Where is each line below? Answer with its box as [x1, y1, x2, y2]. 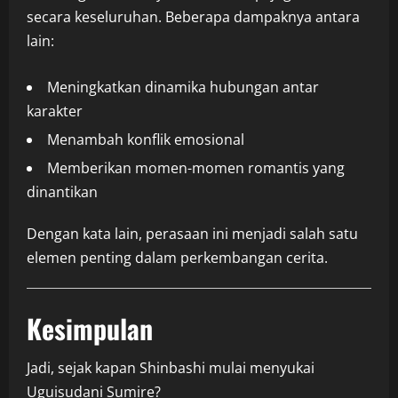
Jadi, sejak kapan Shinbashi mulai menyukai [27, 358, 314, 378]
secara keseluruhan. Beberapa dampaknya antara [27, 7, 360, 28]
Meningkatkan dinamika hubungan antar [47, 77, 319, 98]
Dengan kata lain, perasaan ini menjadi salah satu [27, 224, 358, 244]
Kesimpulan [27, 308, 153, 349]
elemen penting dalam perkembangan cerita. [27, 248, 328, 268]
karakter [27, 101, 83, 122]
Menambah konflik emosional [47, 130, 244, 150]
